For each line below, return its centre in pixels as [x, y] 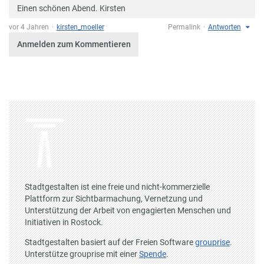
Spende [153, 254]
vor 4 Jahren [29, 27]
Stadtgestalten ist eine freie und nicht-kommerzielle [118, 187]
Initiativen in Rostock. [64, 222]
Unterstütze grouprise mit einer [82, 254]
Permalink [184, 27]
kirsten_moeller [80, 27]
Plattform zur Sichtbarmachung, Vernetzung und [114, 199]
